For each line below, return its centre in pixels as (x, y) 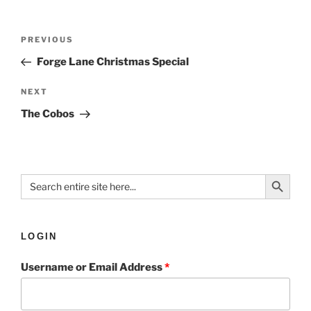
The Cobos (48, 114)
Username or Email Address (93, 267)
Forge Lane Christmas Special (112, 61)
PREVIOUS (47, 39)
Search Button (283, 174)
